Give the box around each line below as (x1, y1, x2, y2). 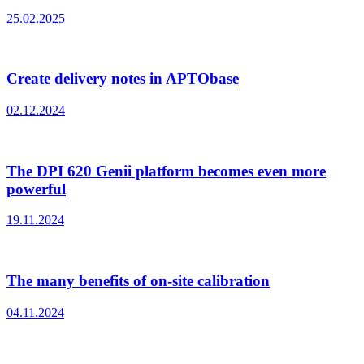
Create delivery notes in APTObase (6, 70, 239, 88)
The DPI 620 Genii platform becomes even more (6, 162, 326, 180)
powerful (6, 180, 66, 197)
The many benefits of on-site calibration (6, 272, 270, 290)
